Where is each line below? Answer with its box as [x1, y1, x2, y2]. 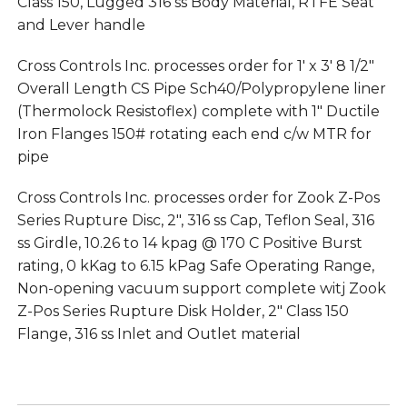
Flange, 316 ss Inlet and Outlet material [16, 324, 301, 342]
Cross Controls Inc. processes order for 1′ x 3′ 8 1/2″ [16, 56, 374, 74]
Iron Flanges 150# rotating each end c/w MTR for [16, 124, 372, 143]
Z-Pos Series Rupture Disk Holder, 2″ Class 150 [16, 302, 349, 320]
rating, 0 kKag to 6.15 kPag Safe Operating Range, [16, 256, 374, 274]
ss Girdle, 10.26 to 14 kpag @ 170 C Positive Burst [16, 233, 362, 252]
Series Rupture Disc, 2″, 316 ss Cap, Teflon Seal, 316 [16, 211, 374, 229]
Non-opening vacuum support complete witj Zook [16, 279, 386, 297]
